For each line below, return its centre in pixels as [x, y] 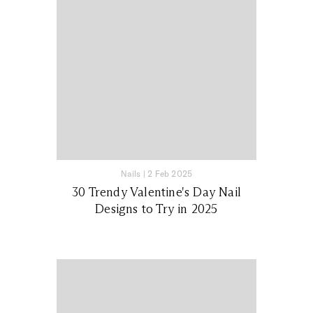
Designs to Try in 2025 [156, 209]
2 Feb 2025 [170, 173]
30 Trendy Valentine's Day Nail [156, 192]
